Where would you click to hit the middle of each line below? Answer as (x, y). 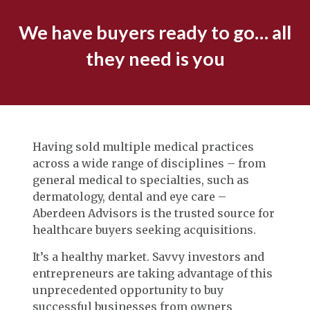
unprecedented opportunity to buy (128, 290)
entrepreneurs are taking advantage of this (153, 273)
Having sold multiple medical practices (143, 146)
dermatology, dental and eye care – (129, 196)
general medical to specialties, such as (141, 180)
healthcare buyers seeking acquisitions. (144, 229)
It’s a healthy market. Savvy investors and (148, 256)
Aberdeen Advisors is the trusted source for (154, 213)
